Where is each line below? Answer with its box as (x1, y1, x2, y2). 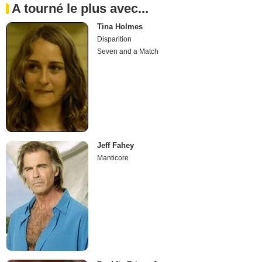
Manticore (97, 154, 129, 163)
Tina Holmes (97, 22, 143, 31)
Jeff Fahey (97, 141, 135, 150)
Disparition (97, 35, 132, 43)
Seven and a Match (97, 47, 159, 56)
